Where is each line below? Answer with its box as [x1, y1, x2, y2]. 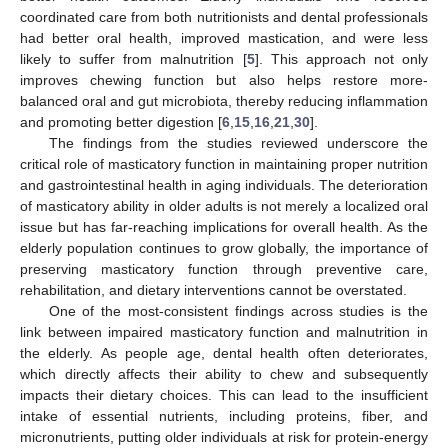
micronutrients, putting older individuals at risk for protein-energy [20, 428, 428, 445]
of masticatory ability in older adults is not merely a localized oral [20, 197, 428, 214]
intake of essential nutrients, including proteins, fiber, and [20, 407, 428, 424]
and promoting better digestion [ [20, 113, 222, 130]
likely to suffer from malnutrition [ [20, 50, 247, 67]
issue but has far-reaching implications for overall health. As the [20, 218, 428, 235]
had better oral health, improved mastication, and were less [20, 29, 428, 46]
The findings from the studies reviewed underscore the [48, 134, 428, 151]
